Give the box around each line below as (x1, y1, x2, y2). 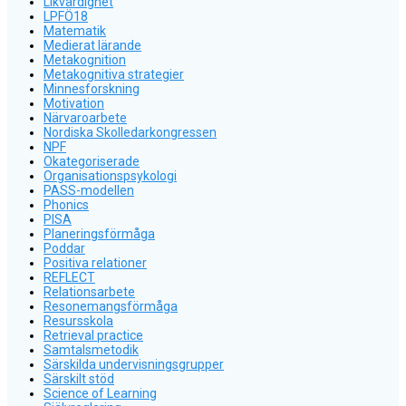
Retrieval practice (43, 327, 143, 343)
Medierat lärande (43, 37, 141, 53)
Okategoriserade (43, 153, 140, 169)
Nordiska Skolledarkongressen (43, 124, 217, 140)
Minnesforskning (43, 81, 140, 96)
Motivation (43, 95, 104, 111)
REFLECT (43, 269, 95, 285)
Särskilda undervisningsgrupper (43, 356, 224, 372)
